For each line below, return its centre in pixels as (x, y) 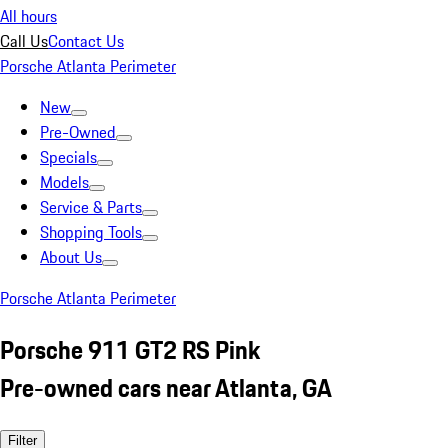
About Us (71, 257)
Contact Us (86, 41)
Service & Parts (91, 207)
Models (64, 182)
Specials (68, 157)
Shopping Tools (91, 232)
